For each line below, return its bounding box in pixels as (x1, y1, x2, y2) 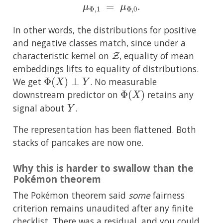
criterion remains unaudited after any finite (13, 202, 193, 215)
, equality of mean (119, 50, 195, 62)
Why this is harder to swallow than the (13, 161, 194, 174)
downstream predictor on (13, 89, 120, 101)
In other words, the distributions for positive (13, 24, 196, 36)
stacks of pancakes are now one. (13, 136, 143, 148)
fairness (150, 189, 185, 202)
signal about (13, 102, 67, 114)
